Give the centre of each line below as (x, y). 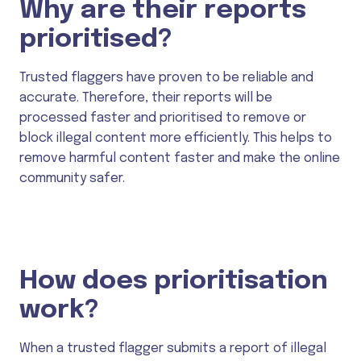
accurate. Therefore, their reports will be (146, 98)
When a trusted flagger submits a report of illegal (173, 349)
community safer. (72, 178)
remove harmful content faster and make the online (180, 158)
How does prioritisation (174, 282)
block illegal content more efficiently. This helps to (176, 138)
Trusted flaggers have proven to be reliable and (166, 77)
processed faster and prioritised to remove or (163, 118)
